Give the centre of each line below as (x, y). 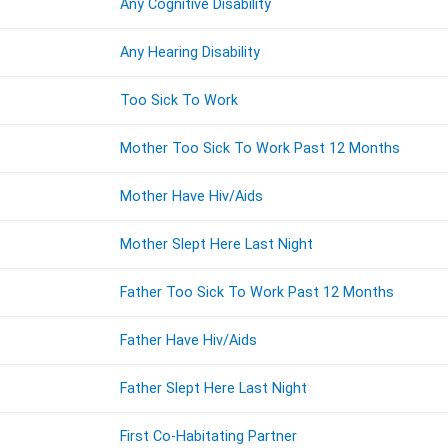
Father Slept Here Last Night (214, 389)
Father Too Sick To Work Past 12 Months (257, 293)
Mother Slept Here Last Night (217, 245)
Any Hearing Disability (190, 53)
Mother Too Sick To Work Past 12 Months (260, 149)
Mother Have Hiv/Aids (192, 197)
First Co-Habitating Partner (209, 437)
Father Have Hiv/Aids (189, 341)
